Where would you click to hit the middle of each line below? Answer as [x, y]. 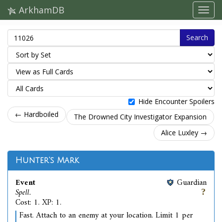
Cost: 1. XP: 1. [38, 203]
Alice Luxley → [184, 133]
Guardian [192, 183]
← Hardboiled [37, 114]
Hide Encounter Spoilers [176, 101]
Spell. [23, 193]
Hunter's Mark [47, 161]
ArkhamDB [40, 10]
